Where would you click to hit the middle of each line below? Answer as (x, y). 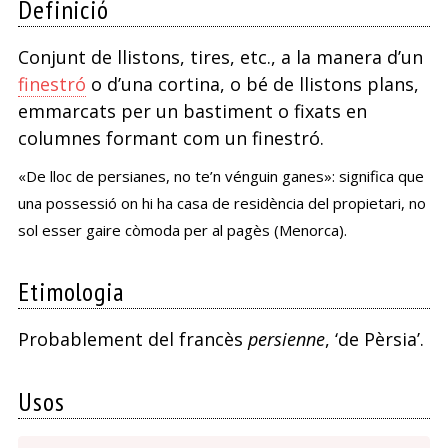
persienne (286, 339)
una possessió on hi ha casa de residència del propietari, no (221, 203)
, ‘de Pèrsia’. (374, 339)
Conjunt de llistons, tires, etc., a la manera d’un (220, 57)
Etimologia (71, 292)
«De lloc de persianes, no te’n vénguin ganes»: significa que (220, 176)
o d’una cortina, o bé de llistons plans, (252, 84)
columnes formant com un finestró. (170, 138)
